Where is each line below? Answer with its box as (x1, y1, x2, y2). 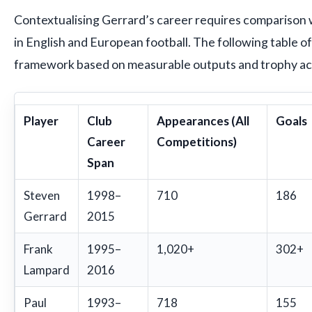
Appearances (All (157, 113, 249, 128)
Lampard (24, 262, 70, 277)
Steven (24, 187, 60, 203)
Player (24, 113, 58, 128)
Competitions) (157, 134, 237, 149)
